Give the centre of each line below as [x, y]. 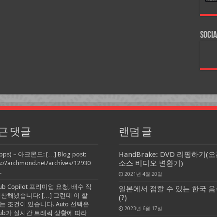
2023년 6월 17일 [143, 208]
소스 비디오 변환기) [151, 163]
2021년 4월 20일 [143, 174]
